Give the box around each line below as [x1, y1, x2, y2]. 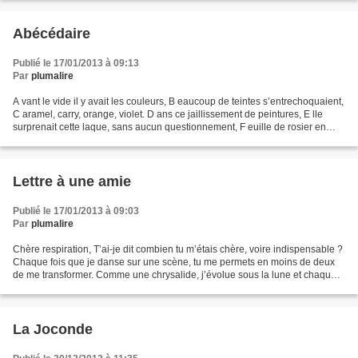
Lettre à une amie [13, 173, 131, 190]
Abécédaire [13, 26, 90, 42]
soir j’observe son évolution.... [13, 282, 141, 294]
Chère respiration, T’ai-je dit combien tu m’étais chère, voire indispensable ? [13, 244, 343, 256]
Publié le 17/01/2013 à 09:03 [13, 205, 139, 217]
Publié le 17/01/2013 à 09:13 [13, 58, 139, 70]
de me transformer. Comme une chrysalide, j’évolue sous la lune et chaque [13, 269, 336, 281]
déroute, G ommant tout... [13, 134, 121, 146]
